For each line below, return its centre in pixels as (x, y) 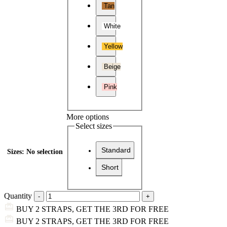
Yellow (112, 46)
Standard (116, 150)
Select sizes (94, 126)
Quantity (18, 196)
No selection (45, 152)
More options (88, 117)
